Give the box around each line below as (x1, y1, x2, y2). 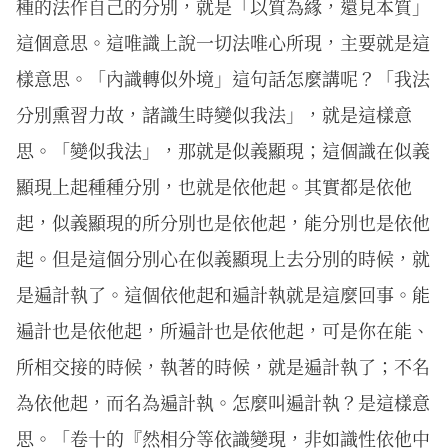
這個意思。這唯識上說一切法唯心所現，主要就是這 (16, 29, 430, 55)
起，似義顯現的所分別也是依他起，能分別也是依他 (16, 209, 430, 235)
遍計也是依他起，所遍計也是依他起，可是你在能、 (16, 317, 430, 343)
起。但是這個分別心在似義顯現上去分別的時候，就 (16, 245, 430, 271)
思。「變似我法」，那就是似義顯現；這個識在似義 (16, 137, 430, 163)
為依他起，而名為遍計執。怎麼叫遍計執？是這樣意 (16, 389, 430, 415)
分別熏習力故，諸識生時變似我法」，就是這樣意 (16, 101, 412, 127)
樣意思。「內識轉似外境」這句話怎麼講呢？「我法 (16, 65, 430, 91)
